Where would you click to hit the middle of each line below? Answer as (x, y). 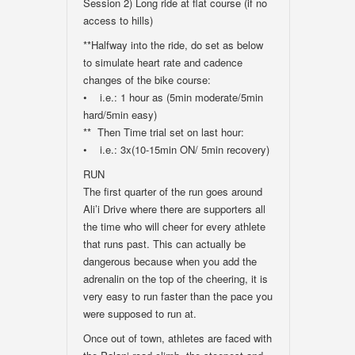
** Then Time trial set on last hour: (164, 132)
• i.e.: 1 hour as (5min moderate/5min (173, 97)
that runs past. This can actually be (164, 244)
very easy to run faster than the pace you (178, 296)
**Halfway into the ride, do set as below (173, 45)
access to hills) (118, 20)
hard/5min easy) (120, 115)
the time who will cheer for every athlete (174, 226)
